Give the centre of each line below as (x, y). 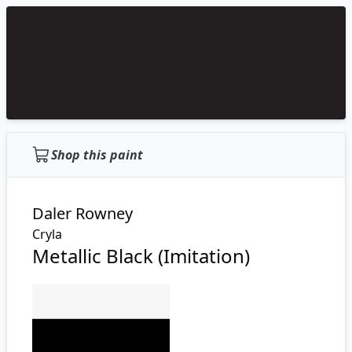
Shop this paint (97, 155)
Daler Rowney (82, 213)
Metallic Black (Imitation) (141, 256)
